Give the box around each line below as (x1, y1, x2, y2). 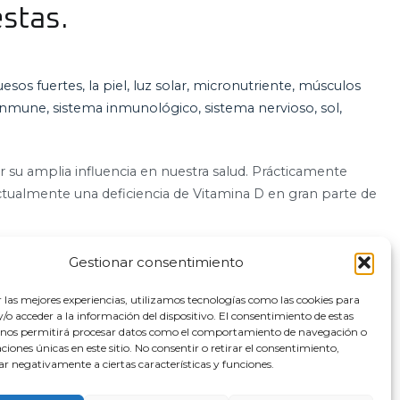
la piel (88, 77, 127, 94)
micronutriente (193, 77, 292, 94)
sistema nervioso (204, 99, 314, 116)
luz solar (133, 77, 187, 94)
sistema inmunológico (53, 99, 198, 116)
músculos (298, 77, 361, 94)
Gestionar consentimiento (68, 254, 244, 271)
